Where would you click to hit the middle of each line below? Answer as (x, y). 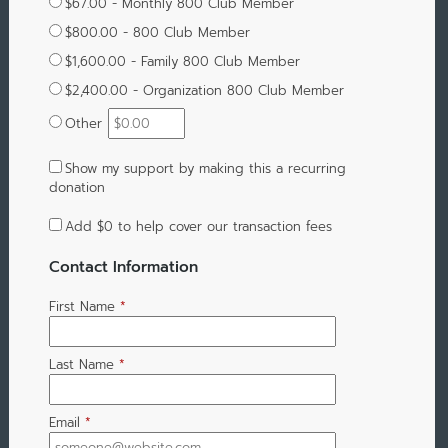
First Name (81, 307)
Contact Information (123, 266)
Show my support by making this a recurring (205, 168)
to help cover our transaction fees (222, 226)
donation (76, 187)
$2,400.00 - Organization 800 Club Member (204, 90)
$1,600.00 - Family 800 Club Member (182, 61)
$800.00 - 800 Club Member (157, 32)
